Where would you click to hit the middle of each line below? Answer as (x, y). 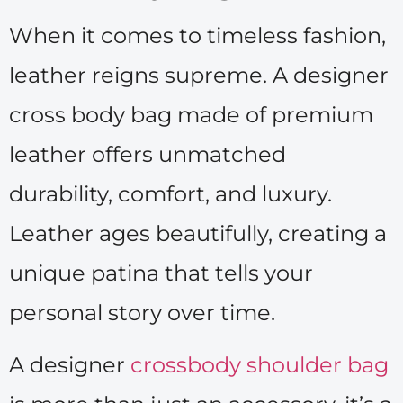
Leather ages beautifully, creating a (198, 234)
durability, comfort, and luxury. (170, 194)
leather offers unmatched (148, 155)
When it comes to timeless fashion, (197, 36)
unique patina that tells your (161, 273)
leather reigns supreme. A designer (199, 76)
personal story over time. (142, 313)
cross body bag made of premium (191, 115)
